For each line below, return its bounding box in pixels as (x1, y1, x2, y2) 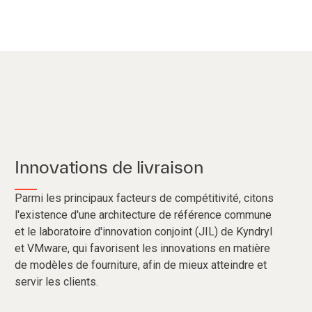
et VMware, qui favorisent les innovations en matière (15, 241, 271, 255)
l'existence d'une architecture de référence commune (15, 208, 272, 221)
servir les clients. (15, 274, 99, 288)
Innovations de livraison (15, 156, 203, 177)
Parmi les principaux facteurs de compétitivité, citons (15, 191, 274, 205)
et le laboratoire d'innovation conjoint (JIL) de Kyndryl (15, 224, 273, 238)
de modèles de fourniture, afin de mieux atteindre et (15, 258, 267, 272)
